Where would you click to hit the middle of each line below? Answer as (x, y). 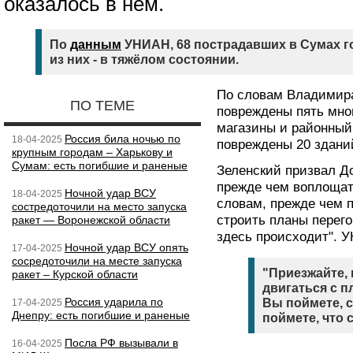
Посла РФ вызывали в (121, 343)
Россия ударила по (114, 302)
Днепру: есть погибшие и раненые (101, 315)
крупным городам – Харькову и (92, 152)
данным (96, 45)
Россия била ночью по (123, 139)
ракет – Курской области (75, 274)
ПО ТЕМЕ (102, 106)
